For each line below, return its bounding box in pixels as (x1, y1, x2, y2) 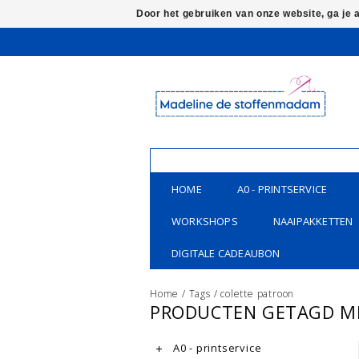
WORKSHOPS (171, 214, 238, 228)
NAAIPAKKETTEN (272, 214, 353, 228)
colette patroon (220, 287, 295, 301)
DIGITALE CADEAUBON (171, 246, 280, 260)
